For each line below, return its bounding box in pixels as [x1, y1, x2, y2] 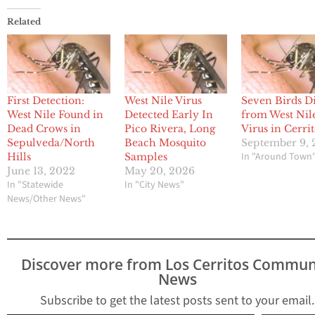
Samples [124, 150, 167, 164]
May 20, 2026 [124, 165, 195, 178]
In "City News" [124, 178, 184, 193]
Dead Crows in [7, 122, 81, 136]
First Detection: [7, 94, 84, 108]
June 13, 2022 [7, 165, 75, 178]
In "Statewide [7, 178, 63, 193]
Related [7, 16, 41, 27]
